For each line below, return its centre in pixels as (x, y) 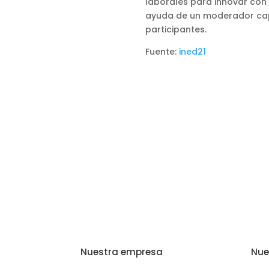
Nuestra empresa (122, 252)
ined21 (192, 52)
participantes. (176, 30)
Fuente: (162, 52)
